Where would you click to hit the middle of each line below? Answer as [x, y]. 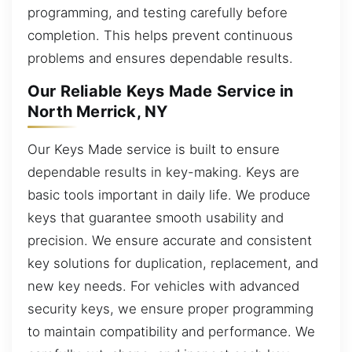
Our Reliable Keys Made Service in [161, 92]
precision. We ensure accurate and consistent [170, 240]
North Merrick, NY [98, 112]
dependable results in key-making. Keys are [163, 172]
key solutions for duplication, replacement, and [173, 263]
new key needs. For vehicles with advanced [163, 286]
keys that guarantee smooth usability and [156, 217]
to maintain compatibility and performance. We [171, 331]
